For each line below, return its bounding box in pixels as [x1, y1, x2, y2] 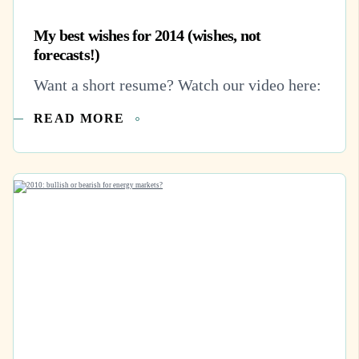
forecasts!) [34, 45, 100, 63]
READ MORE [34, 111, 125, 125]
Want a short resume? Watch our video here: [34, 76, 321, 94]
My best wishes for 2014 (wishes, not [34, 26, 261, 44]
